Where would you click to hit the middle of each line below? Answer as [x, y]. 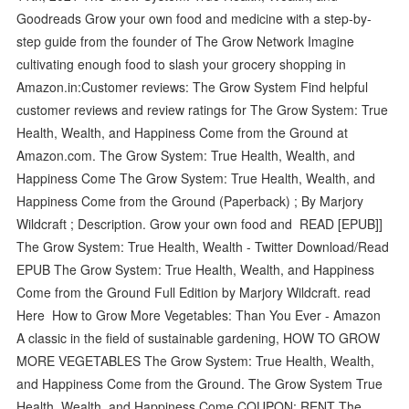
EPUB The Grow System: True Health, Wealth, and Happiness [196, 269]
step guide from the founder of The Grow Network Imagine [186, 41]
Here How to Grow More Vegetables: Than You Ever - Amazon [199, 315]
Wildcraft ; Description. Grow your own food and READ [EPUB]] [200, 223]
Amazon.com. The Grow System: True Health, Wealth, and [186, 155]
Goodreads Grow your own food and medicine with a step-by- [194, 18]
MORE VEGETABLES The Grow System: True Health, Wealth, [196, 360]
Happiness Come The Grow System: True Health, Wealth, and [196, 178]
